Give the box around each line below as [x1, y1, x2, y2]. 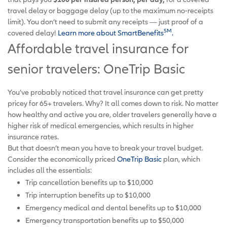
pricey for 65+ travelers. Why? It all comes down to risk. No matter [8, 98, 218, 107]
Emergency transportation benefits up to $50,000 [25, 215, 184, 224]
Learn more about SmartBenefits [58, 28, 164, 37]
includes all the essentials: [8, 165, 92, 174]
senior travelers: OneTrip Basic [8, 61, 185, 77]
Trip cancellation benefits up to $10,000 [25, 177, 153, 186]
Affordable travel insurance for [8, 41, 188, 56]
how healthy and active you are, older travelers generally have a [8, 109, 217, 119]
